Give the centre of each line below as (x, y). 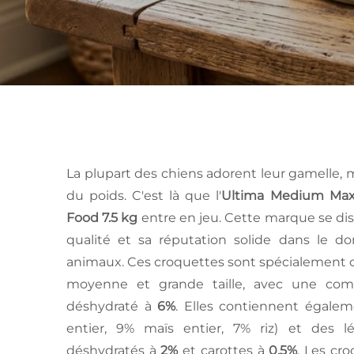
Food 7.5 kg (102, 217)
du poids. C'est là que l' (144, 195)
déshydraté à (112, 306)
